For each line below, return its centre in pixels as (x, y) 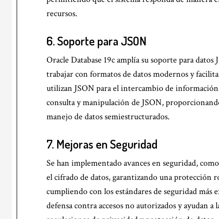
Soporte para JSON (102, 41)
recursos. (62, 13)
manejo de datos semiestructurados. (108, 116)
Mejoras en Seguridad (107, 144)
